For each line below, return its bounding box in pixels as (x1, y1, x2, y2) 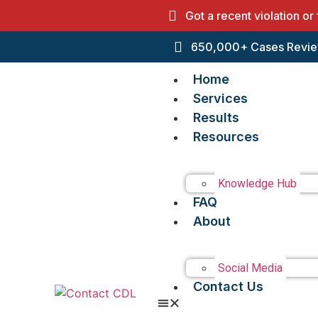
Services (193, 91, 248, 106)
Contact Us (193, 279, 263, 294)
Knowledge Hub (218, 177, 297, 190)
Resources (193, 129, 259, 144)
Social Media (218, 261, 283, 275)
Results (193, 110, 239, 125)
